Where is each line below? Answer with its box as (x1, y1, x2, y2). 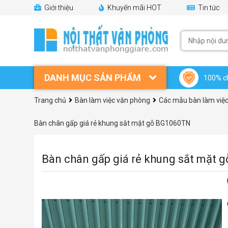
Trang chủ (34, 96, 66, 104)
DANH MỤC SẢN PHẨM (44, 72, 141, 83)
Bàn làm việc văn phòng (75, 96, 150, 104)
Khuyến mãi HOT (106, 4, 161, 12)
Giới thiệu (43, 4, 73, 12)
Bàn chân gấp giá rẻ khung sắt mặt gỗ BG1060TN (34, 119, 190, 127)
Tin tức (196, 4, 220, 12)
